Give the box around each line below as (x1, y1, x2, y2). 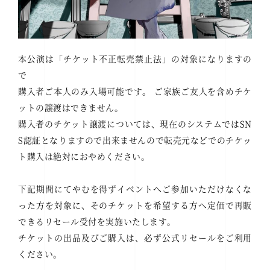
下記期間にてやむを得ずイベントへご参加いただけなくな (18, 183, 252, 195)
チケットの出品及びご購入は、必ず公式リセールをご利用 (18, 231, 252, 244)
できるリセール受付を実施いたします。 (18, 215, 176, 228)
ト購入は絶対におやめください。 (18, 150, 150, 163)
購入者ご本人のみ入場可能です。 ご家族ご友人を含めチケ (18, 85, 252, 98)
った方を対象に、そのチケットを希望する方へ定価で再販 (18, 199, 252, 212)
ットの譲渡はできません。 (18, 101, 124, 114)
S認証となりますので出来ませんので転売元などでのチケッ (18, 134, 252, 146)
